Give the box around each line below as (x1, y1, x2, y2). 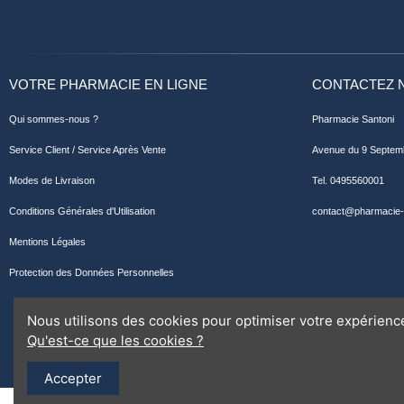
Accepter (43, 369, 102, 387)
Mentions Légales (9, 236, 86, 248)
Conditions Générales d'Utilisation (9, 206, 155, 217)
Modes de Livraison (9, 175, 95, 187)
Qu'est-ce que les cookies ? (27, 332, 204, 349)
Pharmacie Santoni (312, 114, 397, 125)
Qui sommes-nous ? (9, 114, 98, 125)
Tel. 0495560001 (312, 175, 384, 187)
